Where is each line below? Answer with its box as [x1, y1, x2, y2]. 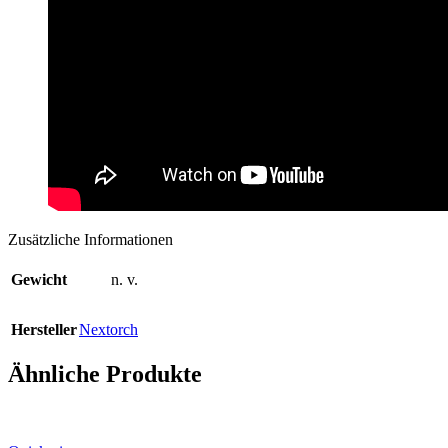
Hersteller [11, 320, 77, 338]
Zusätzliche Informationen [8, 230, 173, 248]
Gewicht [11, 270, 67, 288]
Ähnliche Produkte [8, 360, 202, 387]
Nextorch [79, 320, 138, 338]
